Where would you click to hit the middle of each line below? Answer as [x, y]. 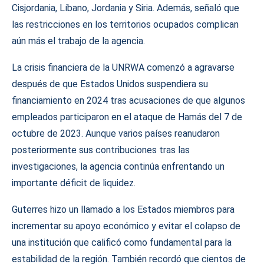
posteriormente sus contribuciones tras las [101, 150]
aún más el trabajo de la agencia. [78, 41]
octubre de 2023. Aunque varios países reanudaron [116, 133]
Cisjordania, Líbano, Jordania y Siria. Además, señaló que [126, 8]
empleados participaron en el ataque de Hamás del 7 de [127, 117]
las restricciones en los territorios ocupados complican [125, 24]
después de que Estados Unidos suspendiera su [110, 84]
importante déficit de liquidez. [74, 183]
